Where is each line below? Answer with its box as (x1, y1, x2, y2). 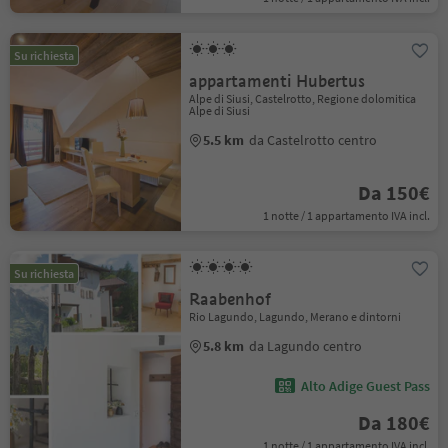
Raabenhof (189, 289, 272, 310)
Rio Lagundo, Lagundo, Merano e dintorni (189, 309, 402, 324)
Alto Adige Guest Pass (300, 377, 430, 395)
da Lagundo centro (249, 337, 363, 355)
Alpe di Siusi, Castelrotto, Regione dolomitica (189, 91, 417, 106)
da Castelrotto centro (249, 131, 378, 149)
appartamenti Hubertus (189, 71, 366, 92)
